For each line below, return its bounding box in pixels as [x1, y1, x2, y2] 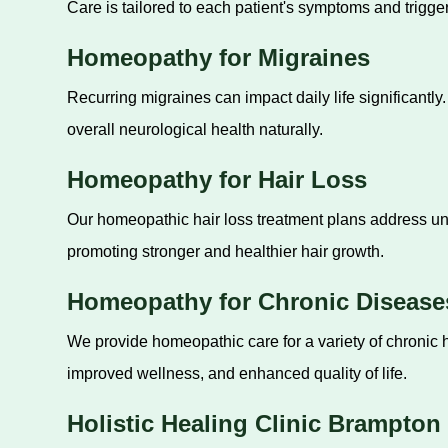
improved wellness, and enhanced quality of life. [66, 365, 407, 382]
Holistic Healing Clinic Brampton [66, 410, 441, 437]
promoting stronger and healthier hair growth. [66, 243, 384, 260]
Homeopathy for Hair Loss [66, 166, 367, 193]
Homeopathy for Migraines [66, 44, 370, 71]
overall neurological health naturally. [66, 121, 323, 138]
